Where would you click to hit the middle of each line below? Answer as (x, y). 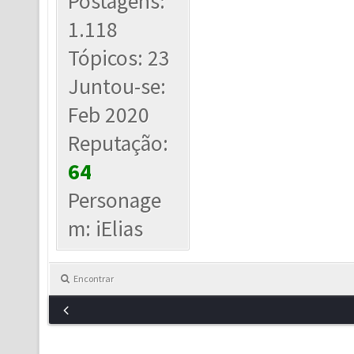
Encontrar (94, 279)
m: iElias (106, 229)
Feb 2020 (109, 115)
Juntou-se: (117, 87)
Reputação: (119, 143)
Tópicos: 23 (119, 58)
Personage (115, 200)
